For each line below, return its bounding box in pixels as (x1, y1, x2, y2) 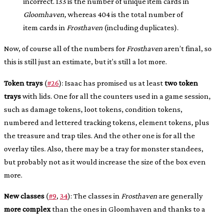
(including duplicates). (103, 22, 179, 32)
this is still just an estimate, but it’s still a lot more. (4, 57, 167, 67)
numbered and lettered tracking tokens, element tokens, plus (4, 117, 209, 127)
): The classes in (68, 191, 121, 200)
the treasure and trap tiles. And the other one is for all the (4, 130, 195, 140)
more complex (4, 204, 51, 214)
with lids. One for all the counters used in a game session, (21, 91, 211, 101)
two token (164, 78, 198, 88)
